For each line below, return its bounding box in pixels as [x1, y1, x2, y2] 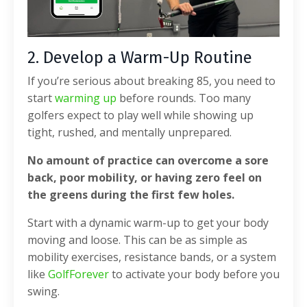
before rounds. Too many [116, 90, 251, 106]
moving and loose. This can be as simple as [27, 232, 247, 247]
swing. [27, 283, 60, 299]
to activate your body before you [109, 266, 280, 282]
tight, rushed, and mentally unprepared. [27, 124, 232, 140]
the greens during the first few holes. [27, 186, 234, 202]
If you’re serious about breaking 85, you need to [27, 73, 275, 88]
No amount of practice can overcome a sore [27, 152, 269, 168]
